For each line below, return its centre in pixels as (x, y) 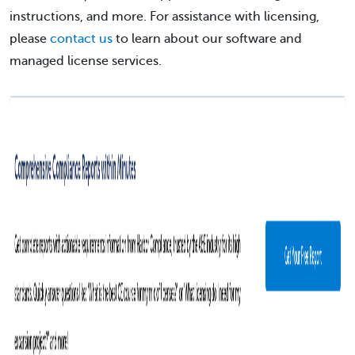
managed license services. (86, 61)
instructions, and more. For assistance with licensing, (164, 16)
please (30, 38)
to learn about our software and (207, 38)
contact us (81, 38)
